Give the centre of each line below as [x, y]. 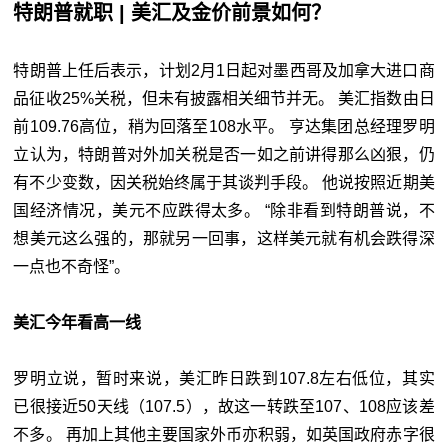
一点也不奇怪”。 [72, 266]
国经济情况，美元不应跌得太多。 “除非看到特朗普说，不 [224, 210]
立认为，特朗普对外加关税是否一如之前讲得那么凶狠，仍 [224, 154]
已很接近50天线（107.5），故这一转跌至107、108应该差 [224, 406]
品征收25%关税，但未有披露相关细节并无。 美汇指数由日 [224, 98]
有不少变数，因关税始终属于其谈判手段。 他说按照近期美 [224, 182]
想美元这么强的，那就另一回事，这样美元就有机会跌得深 [224, 238]
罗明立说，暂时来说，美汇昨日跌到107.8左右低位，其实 [224, 378]
